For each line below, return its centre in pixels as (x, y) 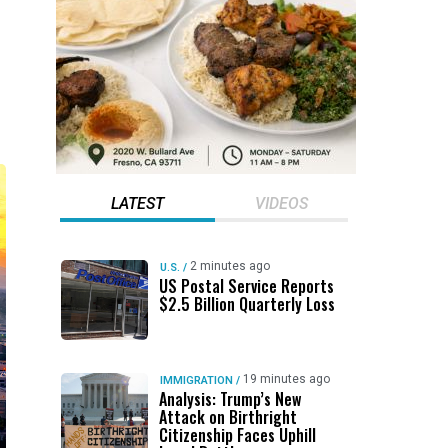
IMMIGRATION (196, 380)
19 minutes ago (286, 379)
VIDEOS (281, 203)
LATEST (137, 203)
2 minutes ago (229, 266)
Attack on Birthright (227, 417)
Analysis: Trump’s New (229, 399)
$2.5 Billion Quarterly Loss (246, 304)
